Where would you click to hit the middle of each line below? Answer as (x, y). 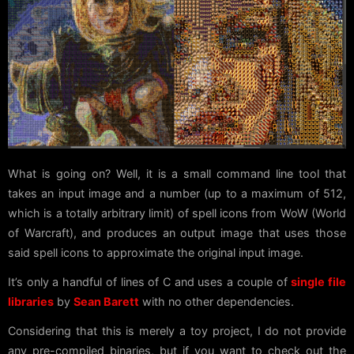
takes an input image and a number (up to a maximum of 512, (177, 194)
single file (319, 282)
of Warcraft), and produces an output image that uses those (177, 233)
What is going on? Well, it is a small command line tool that (177, 174)
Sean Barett (106, 302)
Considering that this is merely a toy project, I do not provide (177, 331)
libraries (31, 302)
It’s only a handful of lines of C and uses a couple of (150, 282)
